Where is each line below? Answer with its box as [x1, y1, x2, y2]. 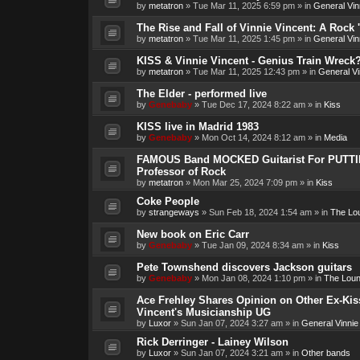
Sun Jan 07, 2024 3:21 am [180, 348, 283, 358]
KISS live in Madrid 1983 [136, 121, 259, 133]
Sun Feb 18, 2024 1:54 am [208, 207, 312, 218]
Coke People [136, 195, 199, 208]
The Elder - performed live [136, 88, 267, 100]
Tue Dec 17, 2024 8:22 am [201, 100, 305, 110]
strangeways [148, 207, 199, 218]
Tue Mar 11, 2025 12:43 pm [192, 67, 300, 77]
